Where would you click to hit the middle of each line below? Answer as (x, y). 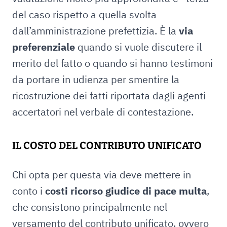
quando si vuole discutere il (140, 47)
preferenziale (45, 47)
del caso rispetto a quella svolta (84, 14)
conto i (29, 191)
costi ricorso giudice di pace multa (126, 191)
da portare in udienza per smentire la (96, 79)
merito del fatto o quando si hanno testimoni (112, 63)
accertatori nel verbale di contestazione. (103, 112)
